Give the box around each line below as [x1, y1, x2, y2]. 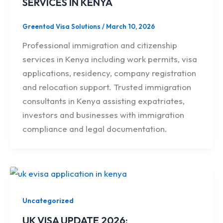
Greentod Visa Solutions [22, 22, 103, 30]
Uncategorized [22, 196, 74, 206]
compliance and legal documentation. [22, 123, 168, 134]
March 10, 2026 [106, 22, 155, 30]
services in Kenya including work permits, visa [22, 54, 198, 65]
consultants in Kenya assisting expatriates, [22, 96, 185, 107]
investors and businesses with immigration [22, 110, 185, 120]
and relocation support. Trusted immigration [22, 82, 192, 93]
